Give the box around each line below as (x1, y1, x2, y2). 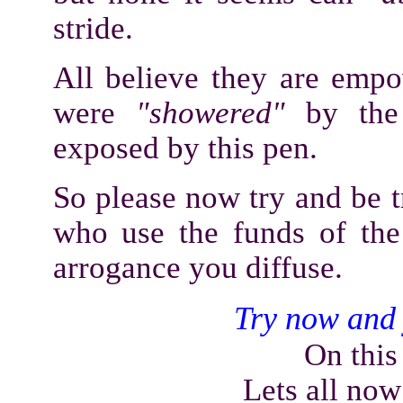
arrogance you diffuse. (52, 250, 343, 284)
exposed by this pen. (52, 130, 318, 165)
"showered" (135, 95, 285, 130)
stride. (52, 11, 133, 45)
